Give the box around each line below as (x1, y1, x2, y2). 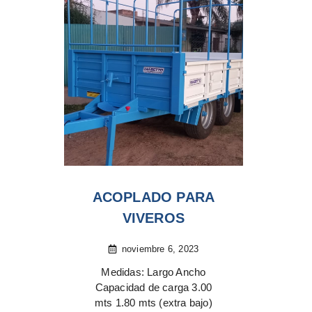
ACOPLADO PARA (92, 189, 215, 205)
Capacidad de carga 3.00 (95, 281, 212, 294)
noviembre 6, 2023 (121, 244, 199, 255)
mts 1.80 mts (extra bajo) (94, 297, 212, 309)
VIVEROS (122, 210, 185, 226)
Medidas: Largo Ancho (101, 266, 206, 279)
